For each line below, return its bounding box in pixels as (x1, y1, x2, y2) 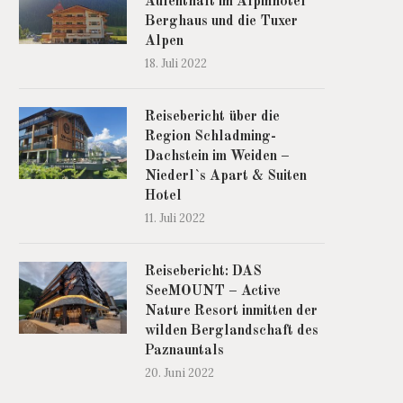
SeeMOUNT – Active (145, 284, 281, 300)
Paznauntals (145, 344, 224, 359)
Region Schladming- (145, 130, 276, 145)
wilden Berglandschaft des (145, 324, 318, 339)
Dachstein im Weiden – (145, 149, 290, 165)
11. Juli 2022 (145, 210, 205, 227)
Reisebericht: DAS (145, 264, 262, 280)
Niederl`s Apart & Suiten (145, 169, 307, 184)
